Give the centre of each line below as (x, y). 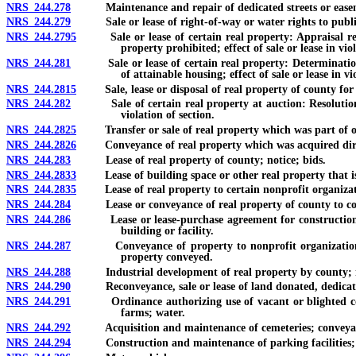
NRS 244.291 (39, 302)
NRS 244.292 (39, 328)
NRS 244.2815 (41, 89)
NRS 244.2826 (41, 145)
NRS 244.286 (39, 220)
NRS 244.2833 (41, 175)
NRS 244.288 (39, 272)
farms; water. (153, 313)
